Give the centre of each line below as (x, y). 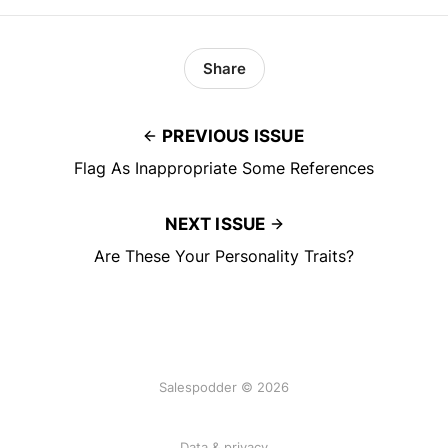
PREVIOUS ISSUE (233, 136)
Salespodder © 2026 (224, 387)
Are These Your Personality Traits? (224, 256)
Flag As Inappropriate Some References (224, 168)
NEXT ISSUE (215, 224)
